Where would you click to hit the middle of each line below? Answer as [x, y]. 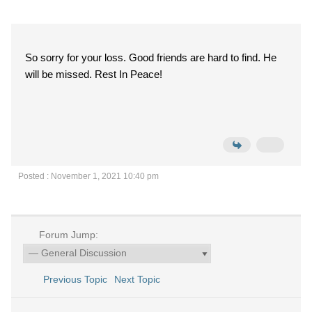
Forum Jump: [67, 235]
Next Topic [140, 279]
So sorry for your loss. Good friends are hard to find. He [151, 57]
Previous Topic [72, 279]
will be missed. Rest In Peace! [94, 74]
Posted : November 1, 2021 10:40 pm [88, 176]
